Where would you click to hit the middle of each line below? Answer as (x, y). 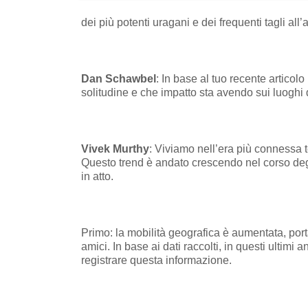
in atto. (97, 176)
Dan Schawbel (119, 78)
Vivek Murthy (115, 148)
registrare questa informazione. (156, 260)
